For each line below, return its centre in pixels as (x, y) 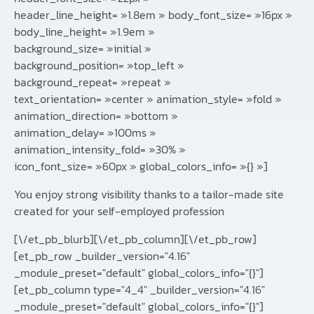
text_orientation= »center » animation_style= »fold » (148, 99)
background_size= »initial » (83, 49)
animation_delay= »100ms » (85, 133)
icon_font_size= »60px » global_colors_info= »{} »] (141, 166)
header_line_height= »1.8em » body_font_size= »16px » (153, 15)
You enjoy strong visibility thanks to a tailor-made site (149, 194)
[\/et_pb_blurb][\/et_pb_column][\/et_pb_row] (135, 239)
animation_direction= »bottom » (96, 116)
